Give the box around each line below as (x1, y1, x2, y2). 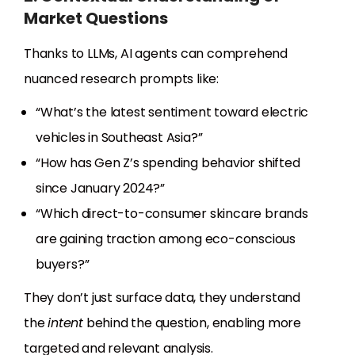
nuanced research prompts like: (24, 70, 219, 89)
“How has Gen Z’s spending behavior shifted (36, 154, 300, 173)
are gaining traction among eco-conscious (36, 230, 296, 249)
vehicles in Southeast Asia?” (36, 128, 203, 147)
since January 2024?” (36, 179, 166, 198)
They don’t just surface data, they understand (24, 288, 300, 307)
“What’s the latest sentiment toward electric (36, 103, 309, 122)
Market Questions (24, 7, 168, 30)
